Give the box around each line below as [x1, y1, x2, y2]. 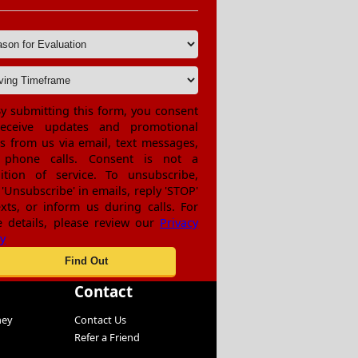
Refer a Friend [74, 330, 140, 345]
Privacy [160, 215, 199, 231]
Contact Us [74, 312, 126, 328]
